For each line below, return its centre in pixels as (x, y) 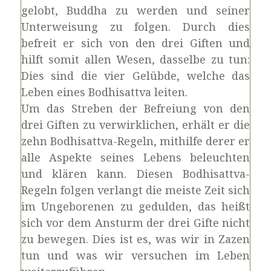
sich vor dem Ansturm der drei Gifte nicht (135, 223)
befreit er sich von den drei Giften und (135, 43)
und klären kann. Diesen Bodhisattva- (135, 174)
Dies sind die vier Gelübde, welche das (135, 76)
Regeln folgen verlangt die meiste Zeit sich (135, 190)
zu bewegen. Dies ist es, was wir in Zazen (135, 239)
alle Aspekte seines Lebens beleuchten (135, 157)
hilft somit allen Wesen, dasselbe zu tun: (135, 59)
